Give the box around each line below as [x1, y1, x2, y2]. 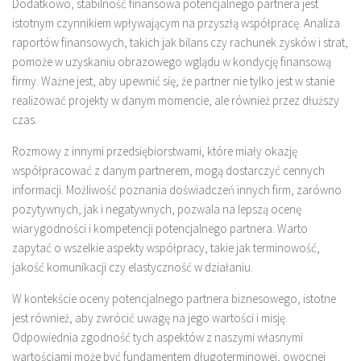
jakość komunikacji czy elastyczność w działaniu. [12, 259, 253, 276]
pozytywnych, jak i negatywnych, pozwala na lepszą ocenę [12, 201, 301, 218]
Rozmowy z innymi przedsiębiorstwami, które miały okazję [12, 143, 297, 160]
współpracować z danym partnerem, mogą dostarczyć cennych [12, 163, 325, 179]
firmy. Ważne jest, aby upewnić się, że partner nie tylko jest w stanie [12, 73, 334, 89]
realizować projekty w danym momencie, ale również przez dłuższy [12, 93, 339, 109]
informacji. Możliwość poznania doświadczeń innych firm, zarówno [12, 182, 342, 198]
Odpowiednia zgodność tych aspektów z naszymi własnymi [12, 330, 303, 346]
